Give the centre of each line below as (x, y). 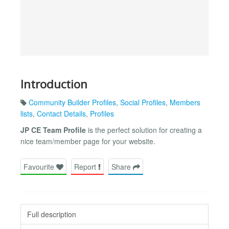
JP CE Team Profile (53, 130)
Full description (52, 214)
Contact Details (61, 114)
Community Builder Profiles (72, 102)
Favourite (40, 166)
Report (86, 166)
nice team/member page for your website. (88, 141)
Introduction (54, 84)
